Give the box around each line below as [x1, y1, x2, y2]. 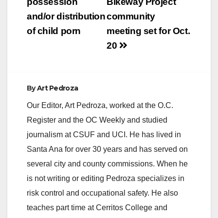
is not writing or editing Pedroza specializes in [27, 174, 184, 182]
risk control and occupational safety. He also [27, 188, 178, 197]
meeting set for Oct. [106, 25, 190, 36]
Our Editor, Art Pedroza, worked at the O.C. [27, 101, 173, 109]
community [106, 11, 155, 21]
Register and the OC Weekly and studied [27, 115, 167, 124]
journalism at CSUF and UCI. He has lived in [27, 130, 181, 139]
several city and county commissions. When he [27, 159, 188, 168]
